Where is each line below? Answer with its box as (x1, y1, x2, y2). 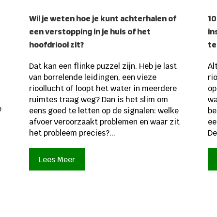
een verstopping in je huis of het (29, 26, 151, 37)
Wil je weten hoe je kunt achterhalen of (29, 13, 176, 24)
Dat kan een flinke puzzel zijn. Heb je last (29, 61, 177, 72)
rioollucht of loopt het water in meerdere (29, 83, 177, 94)
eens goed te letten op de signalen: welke (29, 106, 179, 116)
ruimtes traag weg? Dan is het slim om (29, 94, 168, 105)
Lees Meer (39, 154, 76, 165)
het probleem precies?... (29, 128, 115, 139)
